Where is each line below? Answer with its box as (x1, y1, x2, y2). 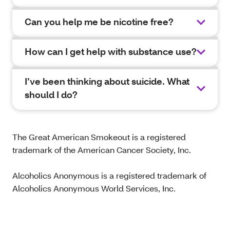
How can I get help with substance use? (25, 46, 197, 57)
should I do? (25, 89, 78, 101)
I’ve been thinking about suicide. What (25, 75, 189, 87)
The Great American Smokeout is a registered (12, 131, 186, 142)
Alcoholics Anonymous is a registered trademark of (12, 170, 206, 181)
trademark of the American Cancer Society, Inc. (12, 144, 191, 155)
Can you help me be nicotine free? (25, 16, 174, 28)
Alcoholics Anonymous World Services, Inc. (12, 183, 176, 194)
